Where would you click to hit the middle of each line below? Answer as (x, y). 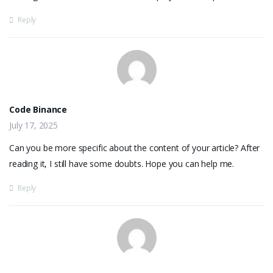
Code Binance (38, 109)
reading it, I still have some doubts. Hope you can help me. (122, 164)
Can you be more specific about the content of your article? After (135, 148)
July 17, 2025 (34, 125)
